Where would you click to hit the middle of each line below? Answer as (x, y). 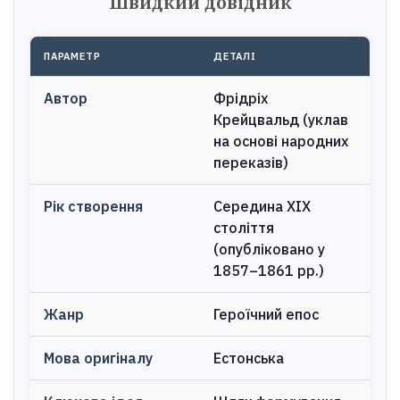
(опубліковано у (269, 249)
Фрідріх (241, 98)
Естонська (249, 358)
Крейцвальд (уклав (281, 120)
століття (244, 228)
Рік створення (93, 206)
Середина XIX (262, 206)
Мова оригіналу (98, 358)
